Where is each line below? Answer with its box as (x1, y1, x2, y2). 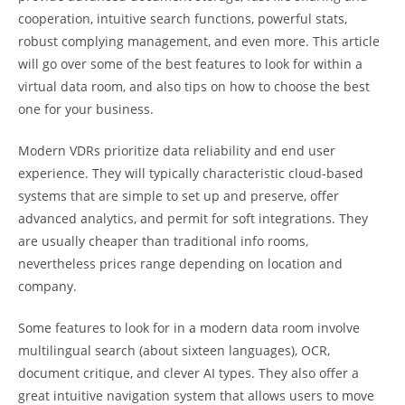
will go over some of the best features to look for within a (18, 55, 363, 72)
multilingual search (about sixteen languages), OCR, (18, 342, 330, 359)
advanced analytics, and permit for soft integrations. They (18, 210, 368, 227)
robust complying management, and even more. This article (18, 33, 380, 50)
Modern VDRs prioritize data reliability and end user (18, 142, 335, 159)
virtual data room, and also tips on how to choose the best (18, 78, 370, 95)
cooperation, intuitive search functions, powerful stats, (18, 10, 347, 27)
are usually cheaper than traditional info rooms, (18, 232, 308, 250)
